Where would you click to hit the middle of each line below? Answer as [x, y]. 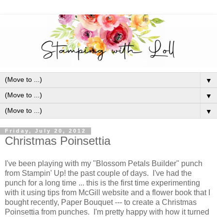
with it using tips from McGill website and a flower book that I [108, 193]
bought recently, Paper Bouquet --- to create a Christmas [101, 202]
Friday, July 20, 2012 [46, 131]
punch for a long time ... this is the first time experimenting [102, 183]
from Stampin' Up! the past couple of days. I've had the [98, 173]
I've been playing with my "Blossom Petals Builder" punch [104, 164]
